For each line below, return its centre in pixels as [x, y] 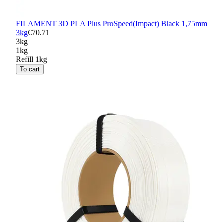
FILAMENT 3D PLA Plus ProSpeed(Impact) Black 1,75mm [111, 24]
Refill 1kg [31, 59]
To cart [30, 69]
